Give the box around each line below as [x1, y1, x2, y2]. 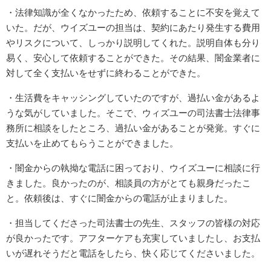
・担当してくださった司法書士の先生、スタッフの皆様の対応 [6, 217, 260, 228]
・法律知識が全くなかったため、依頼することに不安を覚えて [6, 7, 260, 18]
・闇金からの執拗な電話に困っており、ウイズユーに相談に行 [6, 162, 260, 173]
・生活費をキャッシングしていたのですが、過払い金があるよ [6, 92, 260, 103]
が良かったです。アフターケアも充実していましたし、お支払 [6, 232, 260, 243]
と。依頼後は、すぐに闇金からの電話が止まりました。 [6, 192, 233, 203]
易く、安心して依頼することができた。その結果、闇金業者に [6, 52, 260, 63]
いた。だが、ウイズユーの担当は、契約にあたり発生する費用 [6, 22, 260, 33]
